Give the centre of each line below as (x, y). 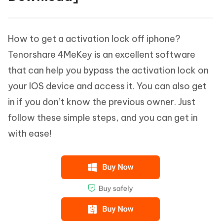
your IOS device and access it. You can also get (107, 86)
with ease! (30, 134)
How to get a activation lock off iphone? (94, 39)
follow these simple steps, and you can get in (103, 118)
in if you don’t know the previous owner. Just (102, 102)
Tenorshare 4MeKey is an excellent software (102, 55)
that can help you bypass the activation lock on (108, 71)
